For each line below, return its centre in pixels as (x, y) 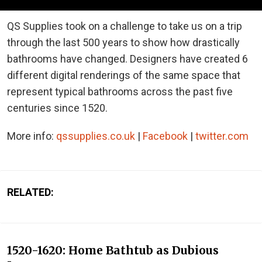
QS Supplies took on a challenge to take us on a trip (125, 26)
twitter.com (222, 136)
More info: (32, 136)
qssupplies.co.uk (96, 136)
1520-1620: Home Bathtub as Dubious (113, 251)
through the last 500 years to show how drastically (123, 42)
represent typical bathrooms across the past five (120, 91)
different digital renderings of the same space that (124, 75)
